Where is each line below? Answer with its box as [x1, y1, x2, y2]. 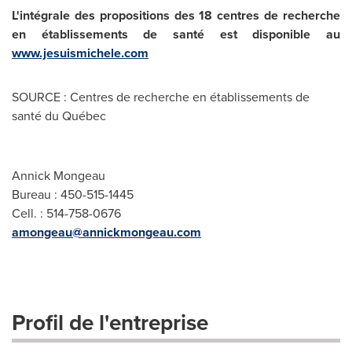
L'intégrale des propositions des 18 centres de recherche [12, 6, 340, 24]
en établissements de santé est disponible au [12, 25, 340, 43]
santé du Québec [12, 107, 106, 125]
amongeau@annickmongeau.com [12, 223, 201, 241]
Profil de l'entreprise [12, 306, 208, 339]
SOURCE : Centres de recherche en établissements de [12, 88, 310, 106]
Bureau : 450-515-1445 [12, 185, 134, 203]
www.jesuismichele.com [12, 44, 148, 62]
